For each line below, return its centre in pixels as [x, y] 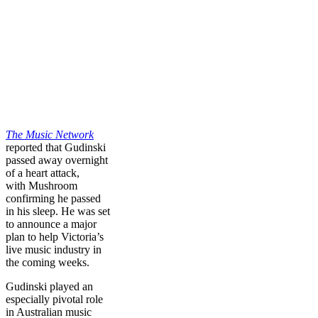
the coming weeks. [48, 262]
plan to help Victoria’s [55, 236]
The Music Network [50, 134]
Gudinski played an [49, 286]
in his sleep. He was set [58, 211]
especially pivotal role [54, 299]
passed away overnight [57, 160]
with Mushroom [42, 185]
